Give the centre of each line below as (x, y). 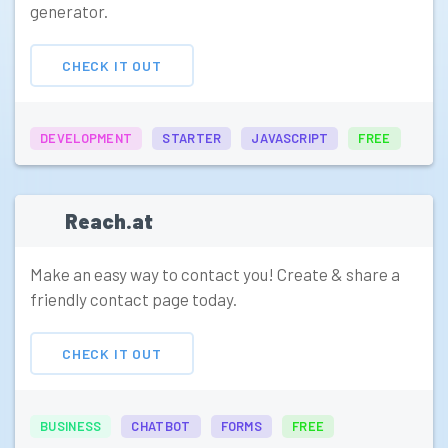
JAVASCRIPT (290, 138)
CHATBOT (161, 426)
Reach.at (109, 221)
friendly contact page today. (133, 299)
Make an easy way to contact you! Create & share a (215, 274)
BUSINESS (71, 426)
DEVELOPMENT (86, 138)
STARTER (192, 138)
